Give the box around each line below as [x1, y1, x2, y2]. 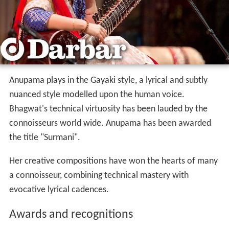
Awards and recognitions [9, 209, 133, 221]
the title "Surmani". [9, 133, 80, 143]
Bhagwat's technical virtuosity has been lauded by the [9, 104, 208, 114]
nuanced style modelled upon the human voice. [9, 90, 185, 100]
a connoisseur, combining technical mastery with [9, 171, 189, 181]
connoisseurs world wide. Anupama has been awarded [9, 119, 211, 129]
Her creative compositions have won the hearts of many [9, 156, 218, 167]
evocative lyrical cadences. [9, 185, 109, 195]
